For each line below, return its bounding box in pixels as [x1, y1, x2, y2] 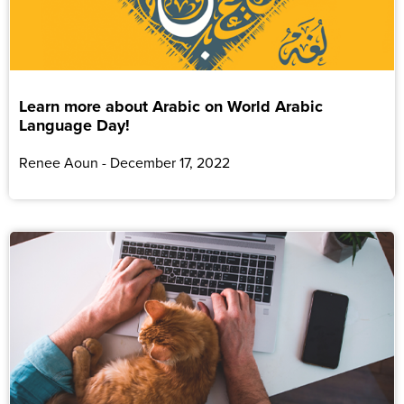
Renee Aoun [19, 151, 102, 172]
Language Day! [19, 113, 130, 137]
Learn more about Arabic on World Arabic [19, 94, 323, 118]
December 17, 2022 [106, 151, 230, 172]
